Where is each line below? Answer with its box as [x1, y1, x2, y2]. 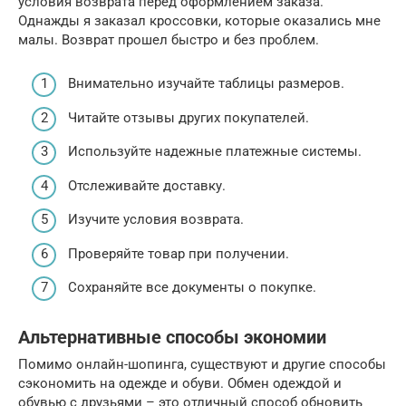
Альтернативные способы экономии [18, 326, 326, 348]
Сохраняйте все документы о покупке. [68, 279, 316, 296]
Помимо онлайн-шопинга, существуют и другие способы [18, 356, 386, 373]
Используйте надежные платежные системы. [68, 143, 362, 160]
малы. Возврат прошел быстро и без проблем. [18, 31, 319, 48]
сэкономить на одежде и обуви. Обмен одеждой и [18, 375, 342, 392]
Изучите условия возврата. [68, 211, 244, 228]
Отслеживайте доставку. [68, 177, 226, 194]
